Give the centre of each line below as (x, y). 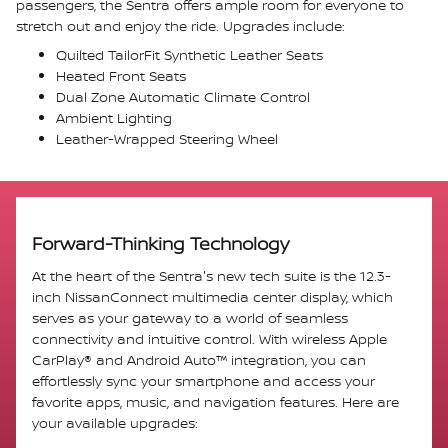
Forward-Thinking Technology (160, 243)
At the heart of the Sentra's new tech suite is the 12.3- (211, 276)
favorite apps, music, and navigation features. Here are (215, 402)
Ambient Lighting (114, 117)
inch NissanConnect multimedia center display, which (212, 297)
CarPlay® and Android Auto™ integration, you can (199, 360)
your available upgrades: (115, 423)
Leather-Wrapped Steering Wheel (167, 138)
